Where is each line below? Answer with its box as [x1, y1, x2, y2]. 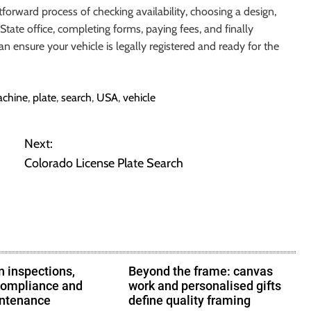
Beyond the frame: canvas [128, 264, 274, 279]
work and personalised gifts [128, 278, 282, 294]
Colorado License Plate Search [24, 155, 183, 171]
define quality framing [128, 293, 251, 308]
